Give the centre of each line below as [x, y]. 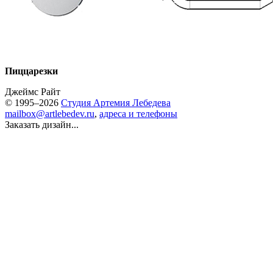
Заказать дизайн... [42, 125]
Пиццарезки [31, 71]
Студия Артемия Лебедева [116, 103]
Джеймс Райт [33, 92]
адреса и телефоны [138, 114]
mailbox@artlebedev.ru [50, 114]
